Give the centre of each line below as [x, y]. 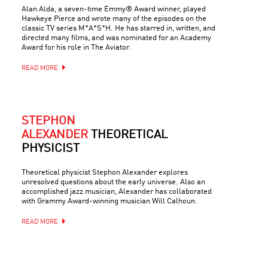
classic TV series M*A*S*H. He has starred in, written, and [118, 28]
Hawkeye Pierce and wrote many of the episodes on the [114, 19]
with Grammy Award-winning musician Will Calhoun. [109, 201]
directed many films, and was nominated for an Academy [116, 38]
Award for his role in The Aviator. [76, 48]
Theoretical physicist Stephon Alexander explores [105, 173]
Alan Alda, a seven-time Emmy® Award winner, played [114, 9]
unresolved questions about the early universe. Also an [113, 182]
